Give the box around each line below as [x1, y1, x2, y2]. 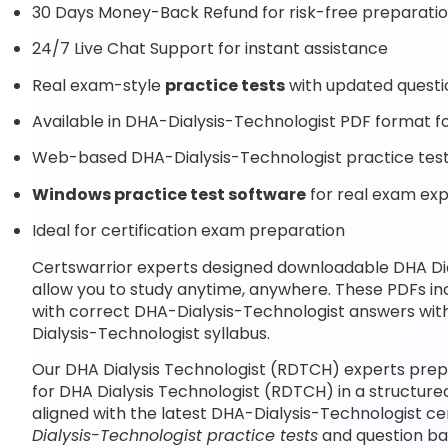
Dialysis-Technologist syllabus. [32, 321, 270, 345]
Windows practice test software [32, 182, 306, 206]
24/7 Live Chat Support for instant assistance [32, 37, 388, 61]
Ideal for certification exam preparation [32, 219, 345, 243]
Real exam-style [32, 73, 165, 97]
